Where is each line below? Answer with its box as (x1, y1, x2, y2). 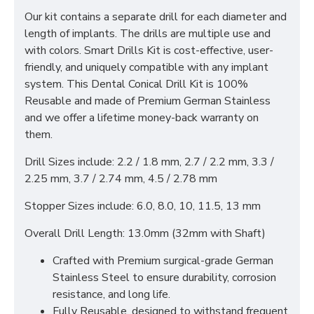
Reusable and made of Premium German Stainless (25, 93, 271, 109)
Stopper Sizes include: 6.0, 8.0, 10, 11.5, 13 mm (25, 198, 261, 214)
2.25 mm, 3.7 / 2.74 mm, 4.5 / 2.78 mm (25, 171, 217, 186)
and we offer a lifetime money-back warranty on (25, 110, 259, 125)
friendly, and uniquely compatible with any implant (25, 60, 268, 75)
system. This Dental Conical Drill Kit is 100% (25, 76, 248, 92)
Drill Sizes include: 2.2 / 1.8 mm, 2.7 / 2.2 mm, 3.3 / (25, 154, 274, 170)
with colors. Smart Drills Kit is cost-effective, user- (25, 43, 273, 58)
